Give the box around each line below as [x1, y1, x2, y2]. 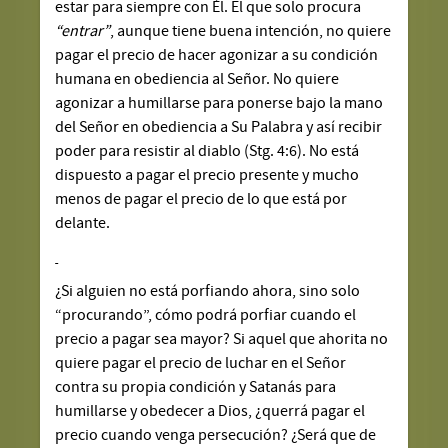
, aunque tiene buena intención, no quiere [110, 21, 392, 40]
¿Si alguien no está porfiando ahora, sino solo [55, 281, 361, 300]
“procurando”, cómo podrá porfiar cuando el [55, 305, 357, 324]
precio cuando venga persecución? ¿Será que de [55, 425, 377, 444]
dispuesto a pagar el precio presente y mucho [55, 165, 360, 184]
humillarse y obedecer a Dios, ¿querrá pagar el [55, 401, 366, 420]
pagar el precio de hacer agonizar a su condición [55, 45, 379, 64]
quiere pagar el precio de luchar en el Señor [55, 353, 347, 372]
